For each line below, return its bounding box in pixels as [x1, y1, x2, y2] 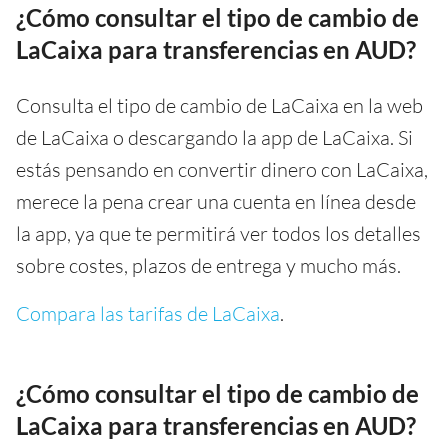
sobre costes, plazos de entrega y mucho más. [16, 252, 401, 278]
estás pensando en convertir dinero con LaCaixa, [16, 156, 428, 182]
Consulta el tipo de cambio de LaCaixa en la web [16, 92, 423, 118]
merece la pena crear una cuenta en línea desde [16, 188, 416, 214]
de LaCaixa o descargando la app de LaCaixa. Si [16, 124, 413, 150]
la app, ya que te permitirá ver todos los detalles [16, 220, 421, 246]
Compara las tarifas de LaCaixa [16, 300, 280, 326]
